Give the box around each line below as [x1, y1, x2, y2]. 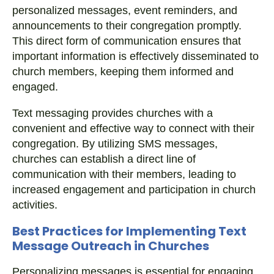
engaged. [12, 81, 58, 93]
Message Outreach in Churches [12, 237, 209, 254]
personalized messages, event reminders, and [12, 4, 237, 17]
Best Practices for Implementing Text [12, 223, 246, 240]
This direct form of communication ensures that [12, 35, 241, 47]
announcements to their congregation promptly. [12, 20, 242, 32]
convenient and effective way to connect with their [12, 122, 254, 135]
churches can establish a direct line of [12, 153, 196, 165]
